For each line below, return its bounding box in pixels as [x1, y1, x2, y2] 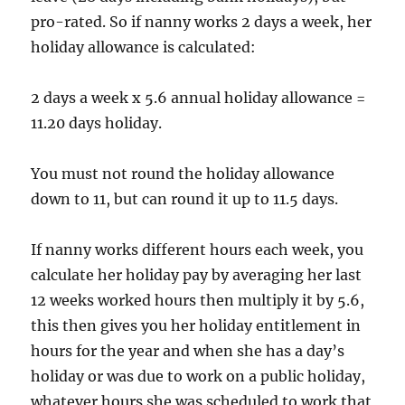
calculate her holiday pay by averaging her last [31, 265, 363, 284]
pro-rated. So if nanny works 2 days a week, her [31, 12, 372, 31]
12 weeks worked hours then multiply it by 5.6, [31, 290, 365, 309]
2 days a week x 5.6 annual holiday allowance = [31, 88, 366, 107]
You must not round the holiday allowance [31, 164, 335, 183]
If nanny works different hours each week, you [31, 240, 364, 259]
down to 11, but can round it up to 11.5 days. [31, 189, 339, 208]
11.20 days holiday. [31, 113, 163, 132]
